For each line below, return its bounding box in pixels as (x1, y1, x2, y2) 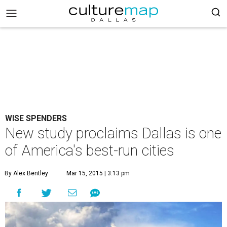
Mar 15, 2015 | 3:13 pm (66, 170, 130, 177)
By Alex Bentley (5, 170, 48, 177)
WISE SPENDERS (5, 113, 67, 123)
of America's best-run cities (5, 142, 174, 159)
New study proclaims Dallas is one (5, 125, 221, 142)
